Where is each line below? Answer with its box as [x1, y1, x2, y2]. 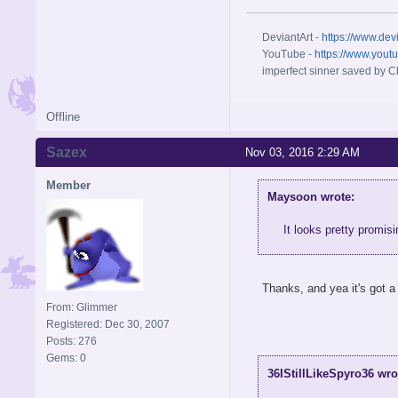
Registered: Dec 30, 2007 [46, 317, 170, 330]
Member [46, 178, 91, 192]
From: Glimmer [46, 300, 117, 314]
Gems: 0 [46, 351, 86, 364]
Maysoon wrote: [267, 190, 354, 204]
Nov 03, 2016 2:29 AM [245, 145, 360, 159]
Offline [46, 109, 80, 123]
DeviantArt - [262, 30, 322, 44]
